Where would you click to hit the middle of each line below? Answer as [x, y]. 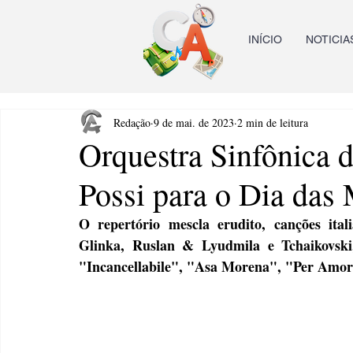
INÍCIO [265, 39]
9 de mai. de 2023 [194, 122]
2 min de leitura [273, 122]
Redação [132, 122]
